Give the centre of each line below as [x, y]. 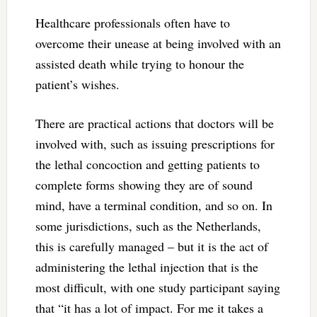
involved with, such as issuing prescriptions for [155, 143]
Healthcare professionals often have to [132, 22]
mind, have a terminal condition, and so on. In [154, 205]
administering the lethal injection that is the [146, 266]
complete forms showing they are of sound [144, 184]
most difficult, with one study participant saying [157, 287]
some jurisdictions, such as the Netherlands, [148, 225]
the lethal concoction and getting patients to [147, 164]
